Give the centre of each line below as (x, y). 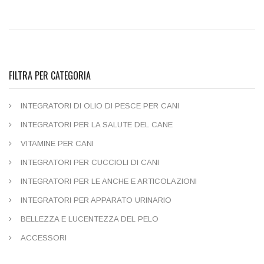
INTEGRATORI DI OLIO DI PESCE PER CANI (100, 106)
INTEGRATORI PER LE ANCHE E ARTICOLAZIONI (109, 181)
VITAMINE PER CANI (57, 144)
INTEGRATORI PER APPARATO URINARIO (96, 200)
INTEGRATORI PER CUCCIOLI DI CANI (90, 163)
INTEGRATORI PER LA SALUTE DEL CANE (97, 125)
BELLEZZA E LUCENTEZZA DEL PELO (90, 219)
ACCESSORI (44, 238)
